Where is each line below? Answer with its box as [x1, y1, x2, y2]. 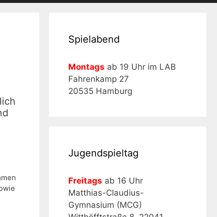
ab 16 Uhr [102, 175, 143, 186]
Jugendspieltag [68, 147, 139, 159]
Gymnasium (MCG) [68, 200, 142, 210]
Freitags [68, 175, 102, 186]
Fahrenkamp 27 [68, 74, 129, 84]
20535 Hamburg [68, 86, 132, 96]
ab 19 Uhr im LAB [105, 62, 176, 72]
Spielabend [68, 33, 120, 45]
